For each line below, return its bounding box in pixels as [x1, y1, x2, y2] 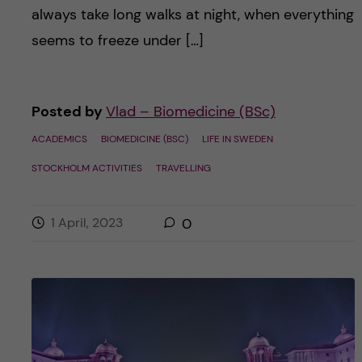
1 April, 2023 [50, 214, 123, 232]
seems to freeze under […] [31, 31, 204, 51]
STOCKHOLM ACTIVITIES [31, 162, 142, 175]
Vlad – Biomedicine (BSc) [105, 102, 276, 122]
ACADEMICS [31, 133, 87, 146]
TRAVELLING [155, 162, 211, 175]
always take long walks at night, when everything [31, 5, 354, 25]
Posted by [31, 102, 106, 122]
